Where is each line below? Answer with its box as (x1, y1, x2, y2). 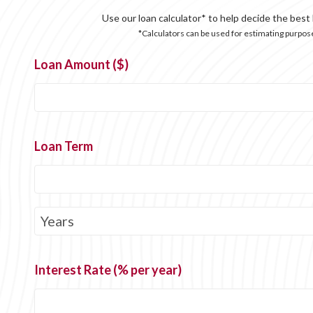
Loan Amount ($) (34, 57, 129, 73)
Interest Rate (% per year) (34, 262, 182, 278)
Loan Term (34, 138, 94, 154)
